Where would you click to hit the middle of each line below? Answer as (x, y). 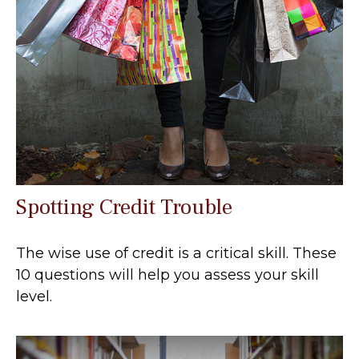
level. (34, 296)
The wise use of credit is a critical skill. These (176, 253)
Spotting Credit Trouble (124, 207)
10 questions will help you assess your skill (167, 274)
